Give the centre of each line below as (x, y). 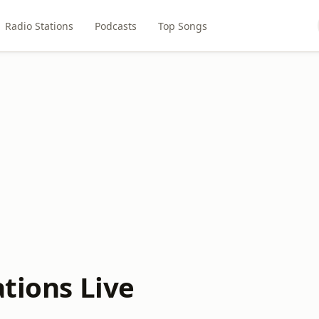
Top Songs (182, 26)
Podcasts (115, 26)
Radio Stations (39, 26)
